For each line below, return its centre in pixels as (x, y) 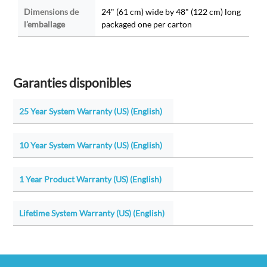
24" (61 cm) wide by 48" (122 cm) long (171, 11)
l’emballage (44, 24)
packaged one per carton (146, 24)
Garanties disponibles (72, 83)
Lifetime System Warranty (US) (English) (92, 213)
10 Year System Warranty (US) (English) (91, 145)
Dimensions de (51, 11)
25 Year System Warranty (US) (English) (91, 111)
